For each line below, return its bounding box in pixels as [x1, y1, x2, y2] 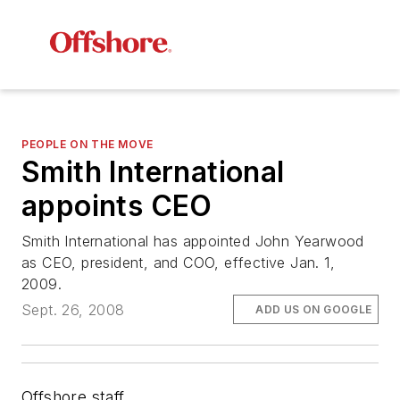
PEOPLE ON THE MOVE [21, 137, 154, 152]
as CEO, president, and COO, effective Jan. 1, [21, 254, 335, 272]
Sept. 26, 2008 [21, 300, 125, 319]
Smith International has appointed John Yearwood [21, 232, 364, 251]
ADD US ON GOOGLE [255, 302, 372, 316]
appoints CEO [21, 188, 212, 224]
